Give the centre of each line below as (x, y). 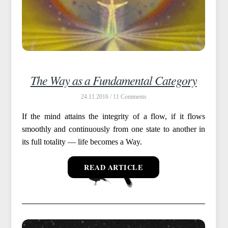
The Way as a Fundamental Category (113, 80)
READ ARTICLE (113, 167)
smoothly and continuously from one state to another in (113, 129)
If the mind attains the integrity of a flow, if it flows (113, 116)
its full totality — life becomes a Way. (82, 141)
